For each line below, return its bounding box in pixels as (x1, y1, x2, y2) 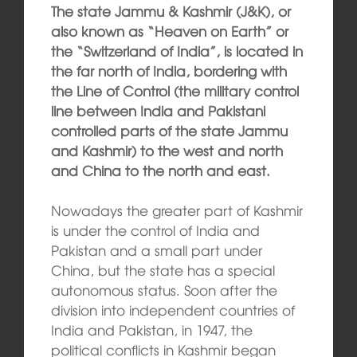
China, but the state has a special (50, 260, 275, 280)
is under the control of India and (50, 220, 260, 241)
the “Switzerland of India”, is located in (50, 40, 303, 61)
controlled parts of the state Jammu (50, 120, 288, 140)
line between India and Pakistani (50, 100, 265, 120)
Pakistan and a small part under (50, 240, 262, 261)
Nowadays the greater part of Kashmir (50, 200, 303, 221)
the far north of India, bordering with (50, 60, 287, 80)
